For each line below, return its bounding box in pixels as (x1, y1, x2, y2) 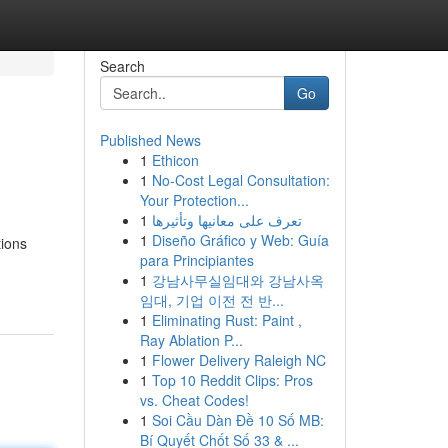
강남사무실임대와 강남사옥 (151, 270, 324, 290)
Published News (99, 130, 201, 150)
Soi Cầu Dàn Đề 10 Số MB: (151, 410, 324, 430)
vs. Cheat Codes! (139, 390, 249, 410)
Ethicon (151, 150, 199, 170)
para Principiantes (139, 250, 254, 270)
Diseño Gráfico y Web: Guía (151, 230, 329, 250)
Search (99, 56, 145, 76)
